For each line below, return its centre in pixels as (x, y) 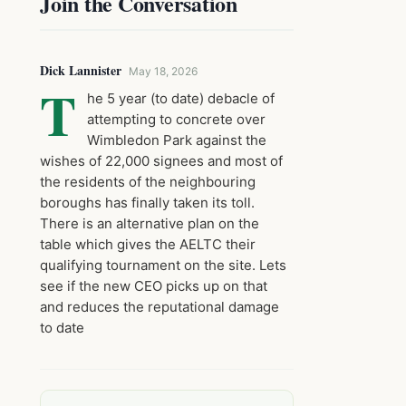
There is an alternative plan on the (150, 223)
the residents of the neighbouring (148, 182)
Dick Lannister (81, 70)
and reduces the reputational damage (159, 307)
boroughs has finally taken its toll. (147, 203)
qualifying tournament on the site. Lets (163, 265)
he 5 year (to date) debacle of (181, 98)
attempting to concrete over (176, 119)
